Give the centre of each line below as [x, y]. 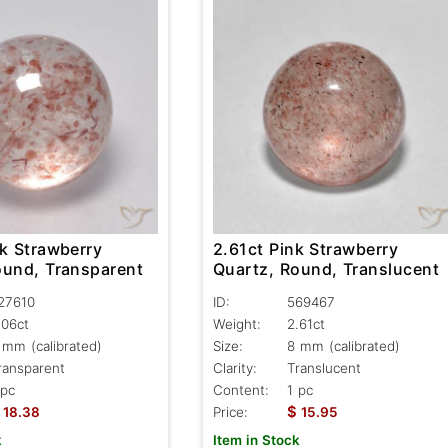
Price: [230, 411]
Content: [240, 389]
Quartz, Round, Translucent [326, 268]
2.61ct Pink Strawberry [305, 248]
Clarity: [234, 367]
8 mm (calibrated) [343, 345]
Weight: [236, 323]
